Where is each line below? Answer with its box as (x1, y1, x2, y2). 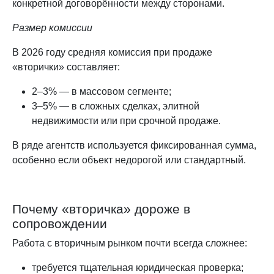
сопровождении (12, 216, 107, 231)
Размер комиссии (12, 22, 92, 33)
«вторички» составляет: (12, 61, 120, 72)
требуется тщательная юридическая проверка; (32, 262, 243, 273)
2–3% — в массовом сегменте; (32, 86, 171, 97)
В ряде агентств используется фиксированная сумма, (12, 139, 256, 150)
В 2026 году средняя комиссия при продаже (12, 46, 212, 57)
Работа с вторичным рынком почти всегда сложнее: (12, 237, 247, 248)
